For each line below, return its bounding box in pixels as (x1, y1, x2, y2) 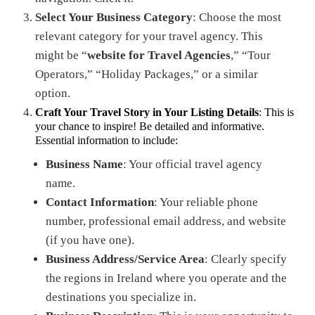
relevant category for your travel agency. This (35, 30, 263, 43)
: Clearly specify (205, 252, 287, 266)
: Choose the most (193, 11, 281, 24)
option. (35, 86, 70, 100)
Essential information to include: (35, 134, 178, 146)
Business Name (46, 157, 123, 171)
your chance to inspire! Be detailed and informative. (35, 120, 264, 132)
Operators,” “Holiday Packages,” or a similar (35, 67, 258, 81)
